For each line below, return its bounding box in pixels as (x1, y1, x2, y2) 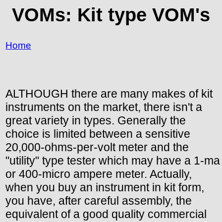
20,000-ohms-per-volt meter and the (5, 140, 189, 154)
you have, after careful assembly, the (5, 194, 192, 207)
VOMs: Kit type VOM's (12, 4, 210, 25)
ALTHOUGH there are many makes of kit (5, 87, 213, 100)
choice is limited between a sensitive (5, 127, 190, 140)
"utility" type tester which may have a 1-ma (5, 154, 220, 167)
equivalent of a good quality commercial (5, 207, 207, 221)
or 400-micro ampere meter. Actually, (5, 167, 192, 180)
